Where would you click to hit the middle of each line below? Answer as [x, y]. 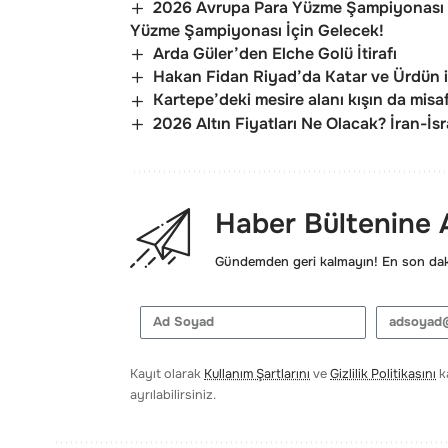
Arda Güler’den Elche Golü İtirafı [275, 53]
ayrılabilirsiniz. [173, 394]
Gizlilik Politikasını [383, 373]
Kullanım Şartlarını [257, 373]
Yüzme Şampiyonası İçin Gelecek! [257, 30]
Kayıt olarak [167, 373]
